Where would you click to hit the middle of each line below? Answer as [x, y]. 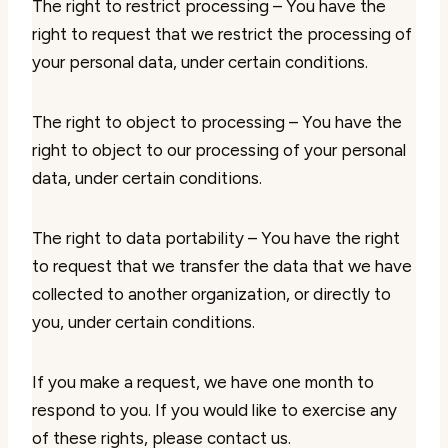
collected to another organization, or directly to [211, 294]
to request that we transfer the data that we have [222, 266]
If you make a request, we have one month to [203, 382]
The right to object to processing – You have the [217, 122]
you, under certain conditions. [143, 322]
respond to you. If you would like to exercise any [214, 410]
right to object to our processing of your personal [219, 150]
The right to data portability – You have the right [216, 238]
